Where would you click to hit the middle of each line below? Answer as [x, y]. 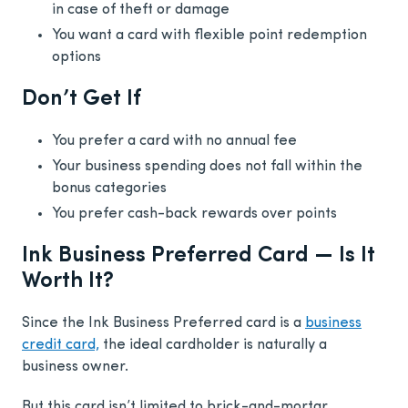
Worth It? [68, 282]
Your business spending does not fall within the [207, 167]
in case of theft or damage [141, 10]
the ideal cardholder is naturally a [213, 346]
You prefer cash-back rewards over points [194, 214]
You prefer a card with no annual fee [174, 142]
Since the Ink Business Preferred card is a [163, 324]
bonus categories [109, 189]
